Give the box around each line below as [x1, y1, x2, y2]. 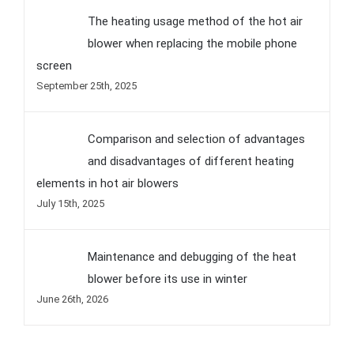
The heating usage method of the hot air [88, 13, 303, 28]
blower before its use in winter [88, 271, 247, 286]
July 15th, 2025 [36, 197, 104, 209]
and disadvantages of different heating [88, 153, 294, 168]
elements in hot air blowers [36, 175, 179, 190]
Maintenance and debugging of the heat [88, 249, 296, 264]
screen [36, 58, 72, 73]
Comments [277, 2, 336, 15]
